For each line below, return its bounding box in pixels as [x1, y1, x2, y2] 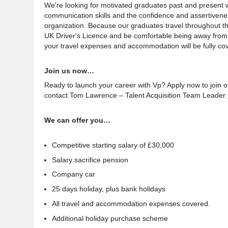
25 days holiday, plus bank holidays [52, 185, 165, 193]
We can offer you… [44, 116, 110, 125]
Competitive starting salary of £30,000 [52, 140, 174, 149]
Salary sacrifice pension [52, 155, 128, 164]
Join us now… [44, 66, 94, 75]
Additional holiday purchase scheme [52, 214, 168, 222]
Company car [52, 170, 95, 179]
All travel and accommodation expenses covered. [52, 199, 210, 208]
